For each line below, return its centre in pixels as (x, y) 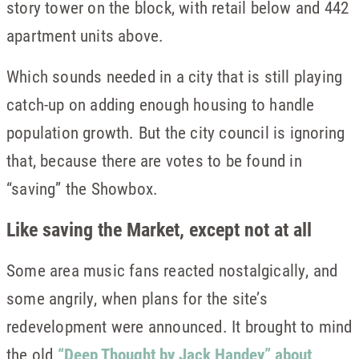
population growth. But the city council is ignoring (176, 132)
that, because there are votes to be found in (154, 160)
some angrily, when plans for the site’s (137, 298)
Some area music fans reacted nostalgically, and (172, 270)
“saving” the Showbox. (83, 188)
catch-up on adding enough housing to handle (161, 104)
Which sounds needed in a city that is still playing (175, 76)
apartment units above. (85, 35)
